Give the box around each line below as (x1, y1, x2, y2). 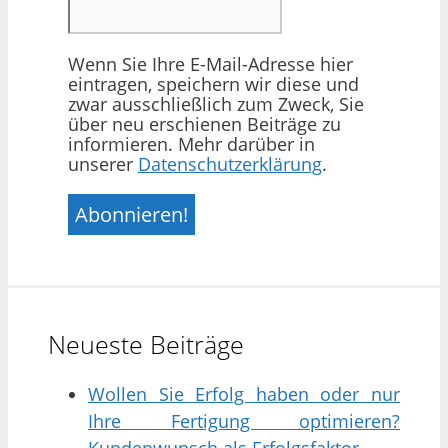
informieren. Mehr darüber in (68, 132, 315, 157)
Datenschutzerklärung (138, 152, 322, 177)
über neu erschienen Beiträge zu (68, 112, 341, 137)
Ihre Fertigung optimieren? (88, 408, 400, 433)
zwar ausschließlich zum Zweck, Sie (68, 92, 364, 117)
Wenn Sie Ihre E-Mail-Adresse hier (68, 52, 353, 77)
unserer (68, 152, 138, 177)
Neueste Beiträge (48, 326, 244, 361)
